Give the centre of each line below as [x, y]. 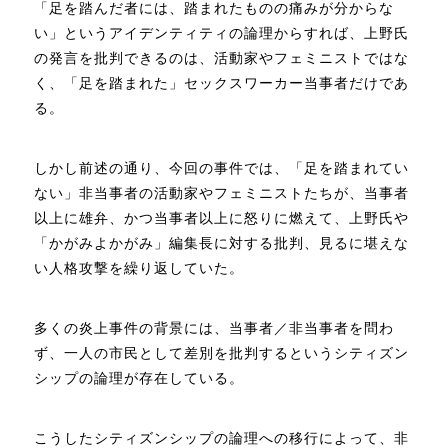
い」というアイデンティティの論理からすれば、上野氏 [222, 32]
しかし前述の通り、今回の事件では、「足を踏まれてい [222, 167]
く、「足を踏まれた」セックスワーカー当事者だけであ [222, 82]
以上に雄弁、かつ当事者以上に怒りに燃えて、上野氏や [222, 217]
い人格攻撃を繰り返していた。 [139, 267]
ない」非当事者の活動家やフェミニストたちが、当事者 [222, 192]
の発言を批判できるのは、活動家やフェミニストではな [222, 57]
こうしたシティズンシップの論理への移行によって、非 [222, 437]
